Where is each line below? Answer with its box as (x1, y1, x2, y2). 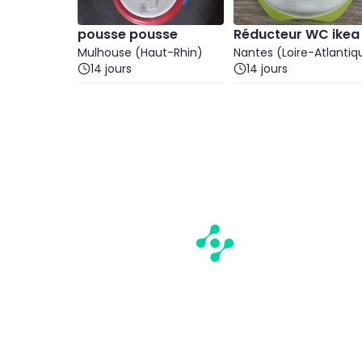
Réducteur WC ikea (234, 25, 360, 44)
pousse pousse (78, 25, 178, 44)
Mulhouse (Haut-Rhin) (78, 44, 203, 61)
